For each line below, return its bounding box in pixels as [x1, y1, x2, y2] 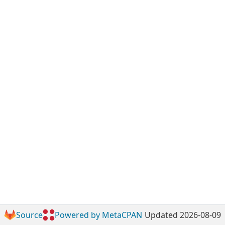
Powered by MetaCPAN [55, 209, 142, 220]
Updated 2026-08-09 [145, 209, 221, 220]
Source [16, 209, 43, 220]
